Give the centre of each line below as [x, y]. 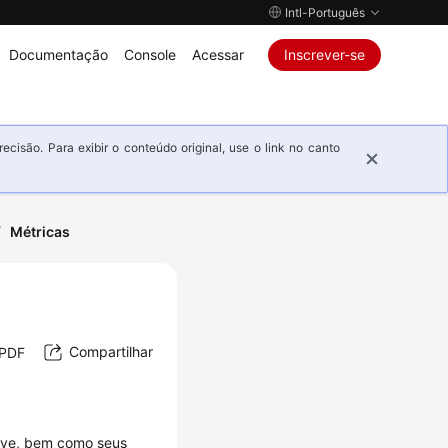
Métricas [40, 231]
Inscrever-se [324, 54]
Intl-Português [324, 12]
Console [149, 54]
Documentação [58, 54]
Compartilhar [110, 352]
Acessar [217, 54]
